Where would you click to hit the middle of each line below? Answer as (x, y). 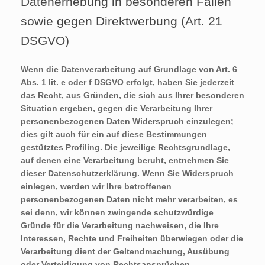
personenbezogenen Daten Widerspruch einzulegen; (127, 122)
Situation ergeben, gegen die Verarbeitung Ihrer (117, 109)
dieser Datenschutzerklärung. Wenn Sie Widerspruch (127, 174)
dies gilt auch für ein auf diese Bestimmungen (114, 135)
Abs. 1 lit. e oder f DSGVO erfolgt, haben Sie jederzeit (127, 83)
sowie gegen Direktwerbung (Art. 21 (122, 21)
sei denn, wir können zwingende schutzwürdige (117, 213)
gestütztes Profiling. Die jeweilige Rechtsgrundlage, (125, 148)
